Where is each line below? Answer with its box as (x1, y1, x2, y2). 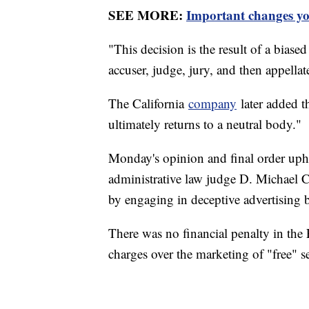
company (188, 94, 237, 112)
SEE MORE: (108, 6, 186, 25)
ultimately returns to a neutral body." (108, 115, 301, 133)
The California (108, 94, 188, 112)
